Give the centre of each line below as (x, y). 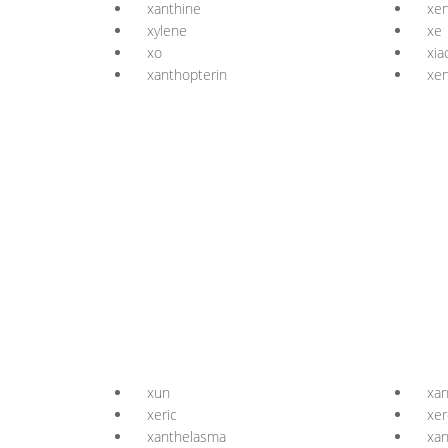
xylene (167, 30)
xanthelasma (186, 436)
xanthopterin (187, 74)
